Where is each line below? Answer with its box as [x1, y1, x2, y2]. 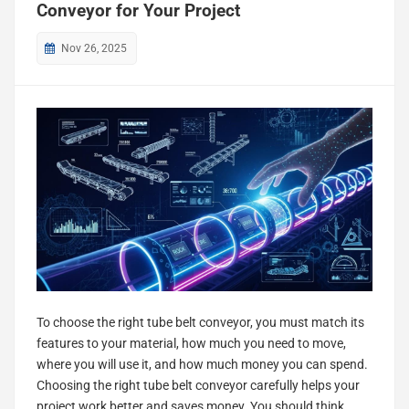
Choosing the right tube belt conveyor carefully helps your [37, 377, 360, 393]
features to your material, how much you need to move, [37, 335, 346, 351]
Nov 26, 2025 [61, 42, 127, 56]
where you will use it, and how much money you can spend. [37, 356, 368, 372]
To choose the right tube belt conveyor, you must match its [37, 314, 364, 330]
